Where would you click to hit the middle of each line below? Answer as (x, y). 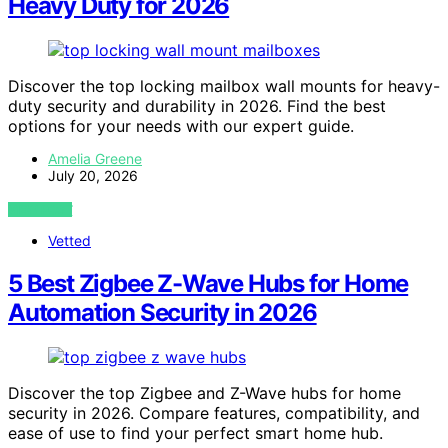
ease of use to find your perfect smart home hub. (195, 432)
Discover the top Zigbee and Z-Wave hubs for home (204, 392)
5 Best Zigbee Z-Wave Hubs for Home (208, 284)
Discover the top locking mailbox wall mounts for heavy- (224, 86)
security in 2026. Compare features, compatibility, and (214, 412)
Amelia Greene (95, 159)
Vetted (69, 241)
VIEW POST (40, 210)
